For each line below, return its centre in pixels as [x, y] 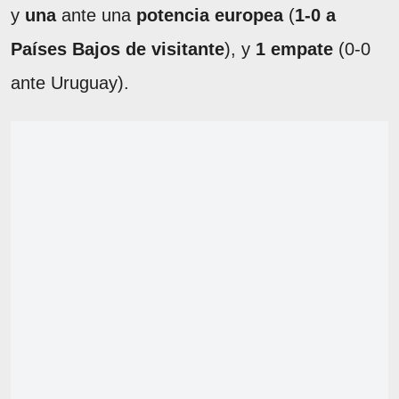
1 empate [294, 49]
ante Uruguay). [70, 82]
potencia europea [210, 15]
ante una [96, 15]
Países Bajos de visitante [118, 49]
